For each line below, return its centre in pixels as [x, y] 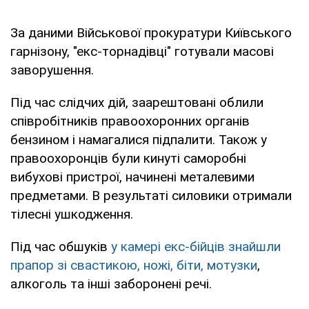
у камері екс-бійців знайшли [196, 247]
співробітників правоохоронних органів [130, 121]
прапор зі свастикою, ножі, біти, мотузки [134, 266]
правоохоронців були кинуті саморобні [128, 159]
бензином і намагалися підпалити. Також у [139, 140]
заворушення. [52, 70]
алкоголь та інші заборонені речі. [111, 284]
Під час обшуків [61, 247]
